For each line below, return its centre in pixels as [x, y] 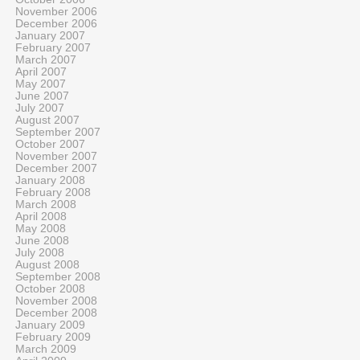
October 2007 [50, 144]
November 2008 [56, 301]
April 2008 [41, 217]
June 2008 [42, 241]
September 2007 [58, 132]
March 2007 [46, 60]
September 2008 [58, 277]
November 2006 [56, 12]
